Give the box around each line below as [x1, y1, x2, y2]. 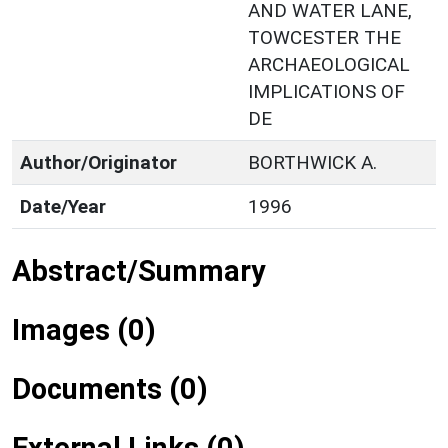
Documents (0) [12, 371, 208, 406]
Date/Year [20, 194, 106, 218]
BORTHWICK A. [248, 150, 377, 174]
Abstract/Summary [12, 253, 265, 288]
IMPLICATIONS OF [248, 79, 405, 103]
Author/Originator [20, 150, 177, 174]
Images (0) [12, 312, 156, 347]
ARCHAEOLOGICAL [248, 52, 410, 76]
